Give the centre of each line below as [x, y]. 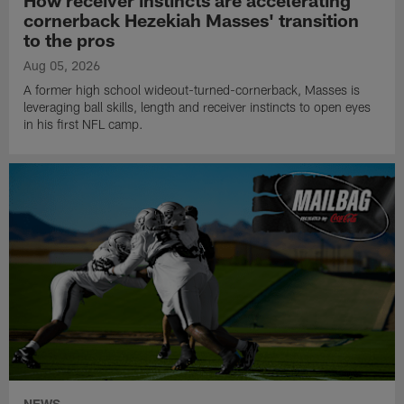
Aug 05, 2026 [62, 66]
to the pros [69, 40]
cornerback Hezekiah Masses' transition [192, 20]
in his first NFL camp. [84, 124]
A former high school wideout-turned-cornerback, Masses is [192, 90]
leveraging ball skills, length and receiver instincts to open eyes [197, 107]
